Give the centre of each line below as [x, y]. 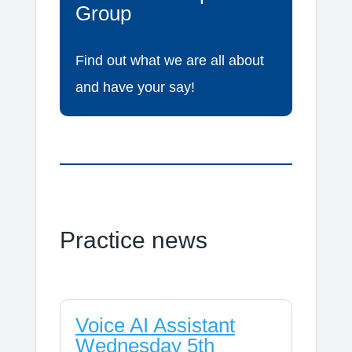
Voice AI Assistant [155, 325]
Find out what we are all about [169, 60]
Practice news [133, 240]
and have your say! [135, 87]
